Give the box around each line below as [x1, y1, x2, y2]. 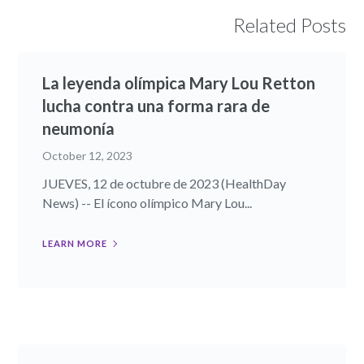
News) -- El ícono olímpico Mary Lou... [42, 194, 253, 210]
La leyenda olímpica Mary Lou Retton [42, 72, 316, 93]
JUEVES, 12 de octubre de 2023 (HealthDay [42, 175, 287, 191]
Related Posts [232, 12, 346, 37]
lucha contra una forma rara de [42, 95, 271, 115]
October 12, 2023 [42, 148, 133, 162]
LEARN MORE [42, 237, 108, 249]
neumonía [42, 118, 115, 138]
